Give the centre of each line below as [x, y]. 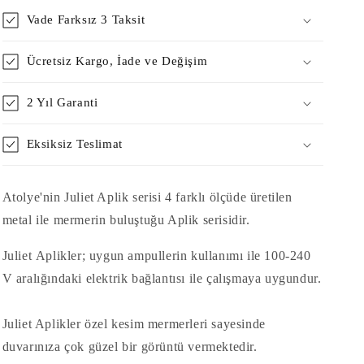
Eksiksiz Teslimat [74, 144]
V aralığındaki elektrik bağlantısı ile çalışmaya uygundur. [162, 278]
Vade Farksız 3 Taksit [86, 19]
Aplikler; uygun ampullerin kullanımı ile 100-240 [171, 256]
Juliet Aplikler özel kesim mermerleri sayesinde [134, 324]
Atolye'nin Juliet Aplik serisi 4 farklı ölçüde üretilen [147, 197]
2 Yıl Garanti [62, 102]
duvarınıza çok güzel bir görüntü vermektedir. [130, 347]
